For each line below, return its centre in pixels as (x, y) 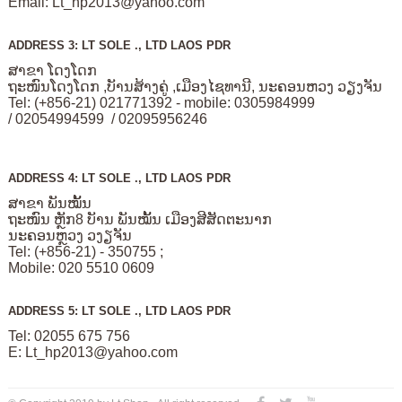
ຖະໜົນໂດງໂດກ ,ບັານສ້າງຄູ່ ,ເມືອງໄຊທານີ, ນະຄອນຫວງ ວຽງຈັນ (195, 86)
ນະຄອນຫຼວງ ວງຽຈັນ (70, 235)
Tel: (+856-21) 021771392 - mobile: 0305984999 (163, 102)
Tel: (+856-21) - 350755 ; (85, 251)
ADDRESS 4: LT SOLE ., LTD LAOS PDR (119, 178)
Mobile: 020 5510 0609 (81, 267)
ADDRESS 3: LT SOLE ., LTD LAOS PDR (119, 45)
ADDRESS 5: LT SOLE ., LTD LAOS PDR (119, 310)
